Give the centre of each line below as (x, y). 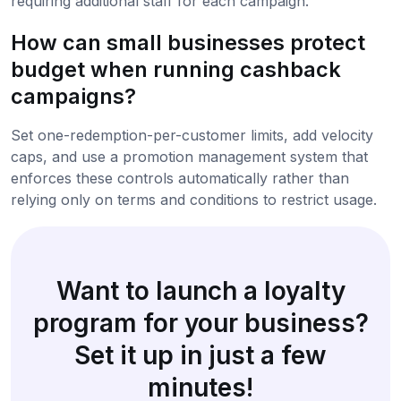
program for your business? (200, 323)
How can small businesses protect (188, 43)
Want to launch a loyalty (200, 291)
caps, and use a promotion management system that (189, 157)
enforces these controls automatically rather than (180, 178)
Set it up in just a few (200, 355)
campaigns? (73, 96)
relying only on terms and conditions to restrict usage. (194, 200)
